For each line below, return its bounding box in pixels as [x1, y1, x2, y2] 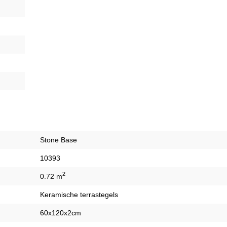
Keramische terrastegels [40, 190, 118, 199]
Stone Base [40, 135, 77, 144]
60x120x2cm [40, 208, 81, 217]
